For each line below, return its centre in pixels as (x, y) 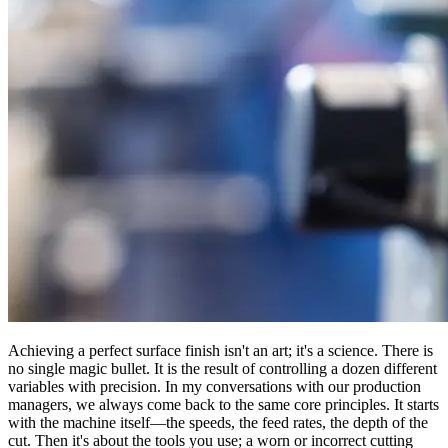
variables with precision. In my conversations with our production (214, 386)
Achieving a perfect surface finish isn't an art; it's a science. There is (220, 350)
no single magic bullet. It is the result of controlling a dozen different (222, 368)
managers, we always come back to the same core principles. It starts (223, 404)
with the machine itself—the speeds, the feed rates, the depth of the (218, 422)
